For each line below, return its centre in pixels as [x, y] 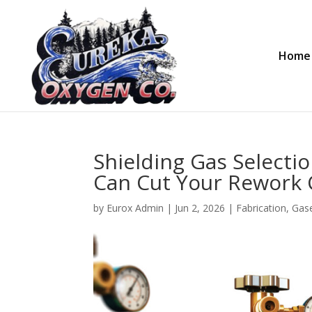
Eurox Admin [135, 208]
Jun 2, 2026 [200, 208]
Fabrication [262, 208]
